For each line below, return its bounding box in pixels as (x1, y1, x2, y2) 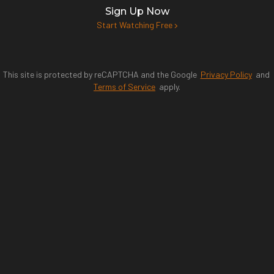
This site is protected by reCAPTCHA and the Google (2, 69, 201, 80)
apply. (155, 81, 180, 92)
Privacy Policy (200, 69, 252, 80)
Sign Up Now (105, 6, 169, 17)
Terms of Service (94, 81, 155, 92)
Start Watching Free (96, 20, 174, 30)
